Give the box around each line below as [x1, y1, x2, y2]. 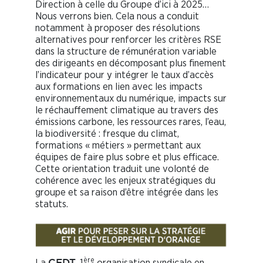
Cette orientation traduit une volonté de [35, 164, 209, 174]
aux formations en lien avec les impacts [35, 82, 203, 92]
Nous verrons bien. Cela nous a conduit [35, 11, 199, 22]
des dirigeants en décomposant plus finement [35, 58, 226, 69]
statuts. [35, 199, 68, 210]
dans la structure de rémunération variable [35, 46, 217, 57]
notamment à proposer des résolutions [35, 23, 200, 33]
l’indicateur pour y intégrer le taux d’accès [35, 70, 214, 80]
